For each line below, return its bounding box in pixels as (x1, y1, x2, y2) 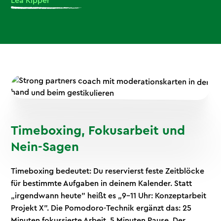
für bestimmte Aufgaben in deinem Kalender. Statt (11, 179, 192, 187)
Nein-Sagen (11, 140, 79, 153)
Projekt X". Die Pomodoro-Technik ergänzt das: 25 (11, 204, 192, 212)
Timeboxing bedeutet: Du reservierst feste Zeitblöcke (11, 167, 205, 175)
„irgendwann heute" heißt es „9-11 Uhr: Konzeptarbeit (11, 191, 207, 200)
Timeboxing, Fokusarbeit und (11, 124, 185, 137)
